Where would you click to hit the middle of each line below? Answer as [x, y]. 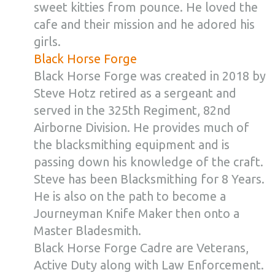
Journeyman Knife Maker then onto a [137, 213]
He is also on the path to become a [130, 196]
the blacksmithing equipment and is [132, 145]
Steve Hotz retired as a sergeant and [135, 93]
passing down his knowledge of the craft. [149, 162]
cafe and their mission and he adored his [144, 24]
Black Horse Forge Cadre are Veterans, [141, 248]
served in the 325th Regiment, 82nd [132, 110]
